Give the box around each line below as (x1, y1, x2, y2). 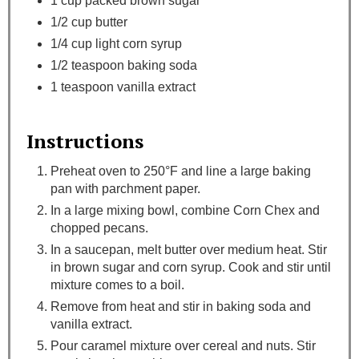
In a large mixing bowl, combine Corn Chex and (50, 204, 320, 218)
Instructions (26, 128, 143, 155)
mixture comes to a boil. (50, 278, 184, 292)
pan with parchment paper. (50, 182, 200, 196)
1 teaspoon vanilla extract (50, 80, 196, 95)
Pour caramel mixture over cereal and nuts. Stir (50, 339, 316, 353)
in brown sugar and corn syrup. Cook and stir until (50, 260, 331, 275)
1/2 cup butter (50, 15, 127, 30)
